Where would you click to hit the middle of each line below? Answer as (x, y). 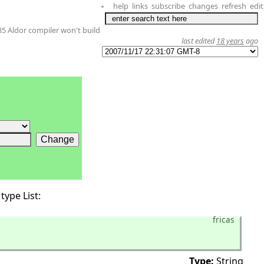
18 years (230, 41)
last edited (199, 41)
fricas (224, 219)
